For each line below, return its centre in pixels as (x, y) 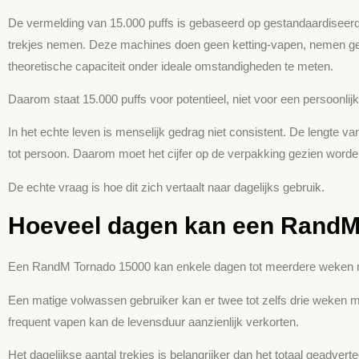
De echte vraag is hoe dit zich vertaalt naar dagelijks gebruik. (166, 187)
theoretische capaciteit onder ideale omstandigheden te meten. (171, 66)
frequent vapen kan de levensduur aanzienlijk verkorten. (153, 321)
